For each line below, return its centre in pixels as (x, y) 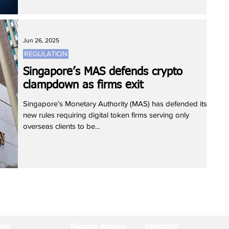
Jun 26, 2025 (41, 40)
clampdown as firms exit (83, 85)
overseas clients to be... (61, 126)
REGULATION (46, 54)
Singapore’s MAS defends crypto (103, 72)
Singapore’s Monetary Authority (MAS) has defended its (115, 104)
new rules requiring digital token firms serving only (106, 115)
